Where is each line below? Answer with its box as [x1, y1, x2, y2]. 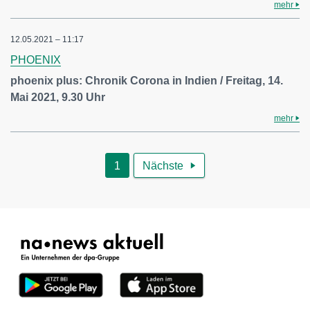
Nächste [143, 159, 183, 172]
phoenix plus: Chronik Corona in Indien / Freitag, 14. [10, 74, 283, 86]
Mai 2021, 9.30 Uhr [10, 91, 105, 103]
